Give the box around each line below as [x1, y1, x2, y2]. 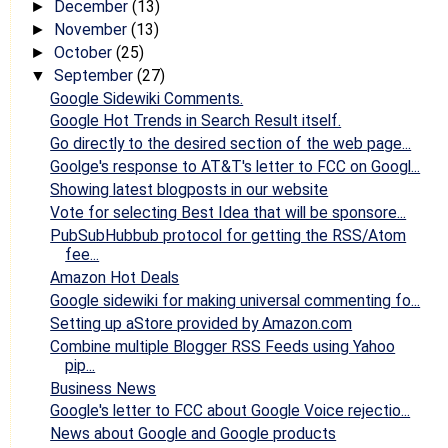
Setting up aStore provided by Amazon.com [50, 313, 353, 333]
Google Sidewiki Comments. [50, 88, 244, 108]
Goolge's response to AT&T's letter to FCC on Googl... [50, 157, 421, 177]
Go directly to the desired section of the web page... [50, 134, 412, 154]
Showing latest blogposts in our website [50, 180, 329, 200]
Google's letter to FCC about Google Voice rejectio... [50, 401, 411, 421]
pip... [65, 355, 96, 375]
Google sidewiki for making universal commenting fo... [50, 290, 421, 310]
